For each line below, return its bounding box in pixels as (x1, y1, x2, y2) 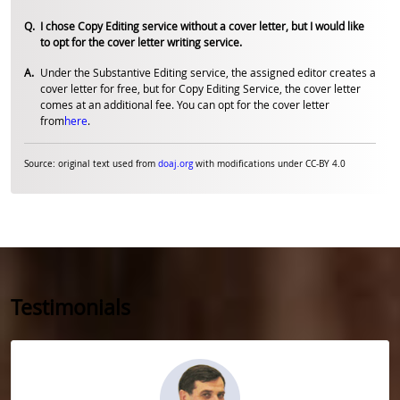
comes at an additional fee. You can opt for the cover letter (40, 96, 329, 112)
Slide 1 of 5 (10, 339, 82, 360)
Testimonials (11, 292, 130, 321)
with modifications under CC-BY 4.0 (196, 157, 346, 170)
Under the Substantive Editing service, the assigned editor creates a (40, 64, 376, 79)
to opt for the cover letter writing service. (40, 34, 242, 49)
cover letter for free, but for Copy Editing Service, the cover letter (40, 80, 361, 96)
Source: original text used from (24, 157, 155, 170)
